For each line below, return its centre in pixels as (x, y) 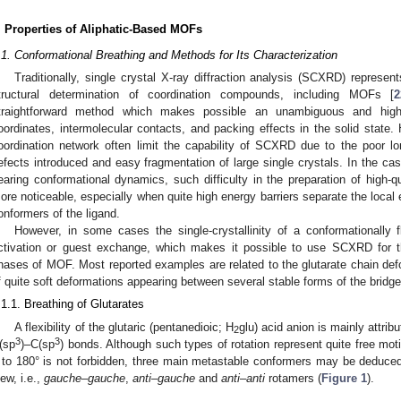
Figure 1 (344, 378)
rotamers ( (293, 378)
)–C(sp (38, 344)
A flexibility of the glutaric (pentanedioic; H (124, 327)
